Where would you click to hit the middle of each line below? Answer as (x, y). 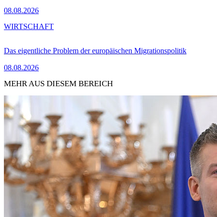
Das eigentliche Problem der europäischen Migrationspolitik (95, 50)
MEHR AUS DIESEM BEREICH (58, 83)
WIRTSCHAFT (29, 26)
